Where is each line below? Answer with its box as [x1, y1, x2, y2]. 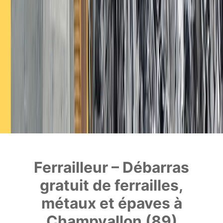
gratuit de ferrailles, [40, 176, 183, 194]
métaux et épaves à [41, 194, 182, 212]
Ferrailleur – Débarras [34, 158, 189, 176]
